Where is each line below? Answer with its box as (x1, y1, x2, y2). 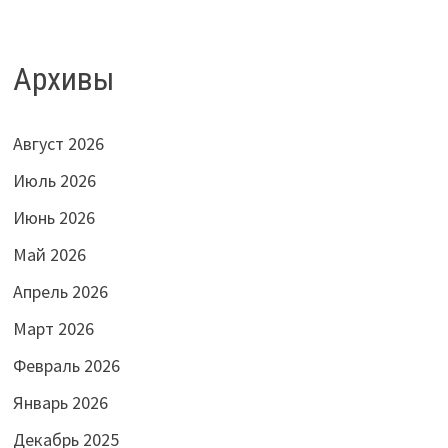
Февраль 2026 (12, 354, 120, 378)
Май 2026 (12, 243, 86, 267)
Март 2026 (12, 317, 94, 341)
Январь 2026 (12, 391, 108, 415)
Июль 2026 (12, 169, 96, 193)
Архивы (12, 60, 115, 99)
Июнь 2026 (12, 206, 95, 230)
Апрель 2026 (12, 280, 108, 304)
